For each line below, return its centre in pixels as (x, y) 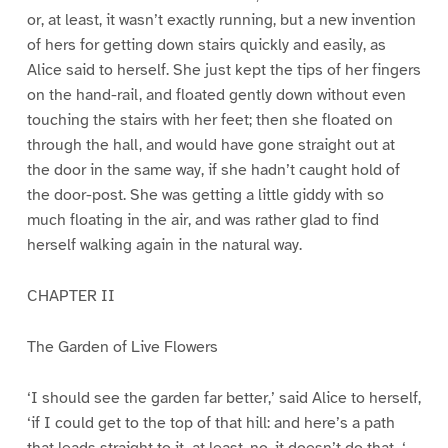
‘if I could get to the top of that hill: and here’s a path (210, 422)
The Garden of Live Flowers (122, 346)
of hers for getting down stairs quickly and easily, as (206, 45)
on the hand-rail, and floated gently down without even (216, 95)
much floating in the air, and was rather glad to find (202, 220)
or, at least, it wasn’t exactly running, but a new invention (221, 20)
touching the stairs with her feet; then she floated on (209, 120)
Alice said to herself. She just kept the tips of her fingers (223, 70)
